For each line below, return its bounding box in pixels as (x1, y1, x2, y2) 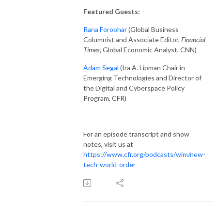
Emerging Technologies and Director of (83, 73, 201, 82)
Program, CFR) (83, 93, 126, 102)
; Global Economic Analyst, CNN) (99, 45, 197, 54)
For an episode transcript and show (83, 129, 189, 138)
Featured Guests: (83, 7, 140, 15)
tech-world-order (83, 160, 136, 169)
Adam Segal (83, 63, 119, 72)
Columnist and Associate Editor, (83, 35, 181, 44)
